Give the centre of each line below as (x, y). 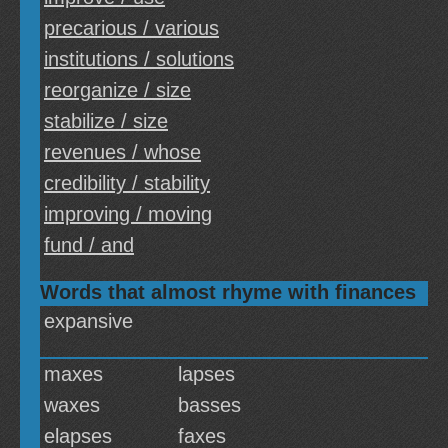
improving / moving (128, 214)
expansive (88, 321)
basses (209, 405)
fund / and (89, 245)
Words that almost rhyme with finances (228, 292)
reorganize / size (117, 90)
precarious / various (131, 28)
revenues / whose (122, 152)
